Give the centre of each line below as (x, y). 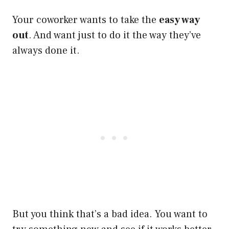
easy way (179, 20)
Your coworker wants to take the (86, 20)
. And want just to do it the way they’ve (115, 35)
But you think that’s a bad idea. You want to (110, 214)
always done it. (46, 50)
